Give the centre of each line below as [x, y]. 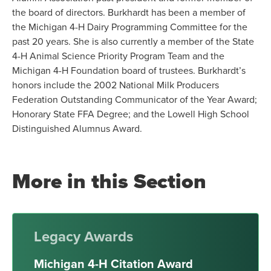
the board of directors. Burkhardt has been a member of [129, 12]
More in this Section [109, 181]
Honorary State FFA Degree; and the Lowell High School [131, 114]
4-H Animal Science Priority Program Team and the [118, 56]
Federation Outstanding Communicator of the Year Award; [135, 100]
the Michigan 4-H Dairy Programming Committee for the [130, 27]
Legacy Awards [83, 236]
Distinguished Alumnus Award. [77, 129]
